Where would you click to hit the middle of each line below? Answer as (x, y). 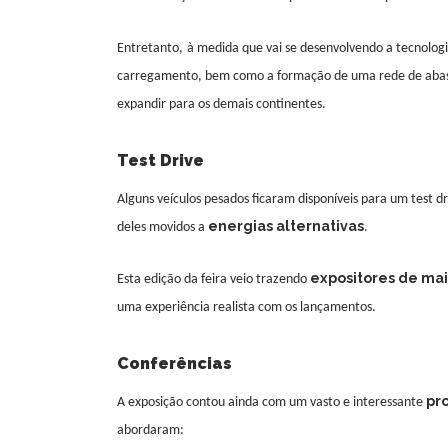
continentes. (289, 105)
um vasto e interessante (356, 403)
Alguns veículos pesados (184, 200)
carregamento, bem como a (197, 77)
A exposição (151, 403)
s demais (229, 105)
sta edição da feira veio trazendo (217, 280)
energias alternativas (286, 226)
